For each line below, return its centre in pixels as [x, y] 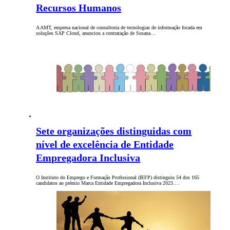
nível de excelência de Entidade [105, 145]
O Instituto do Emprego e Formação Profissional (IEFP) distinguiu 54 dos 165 [118, 178]
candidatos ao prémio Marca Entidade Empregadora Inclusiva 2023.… [108, 183]
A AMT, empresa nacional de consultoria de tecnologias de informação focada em [119, 28]
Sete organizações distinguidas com [114, 131]
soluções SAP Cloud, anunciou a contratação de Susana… [96, 33]
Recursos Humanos [79, 8]
